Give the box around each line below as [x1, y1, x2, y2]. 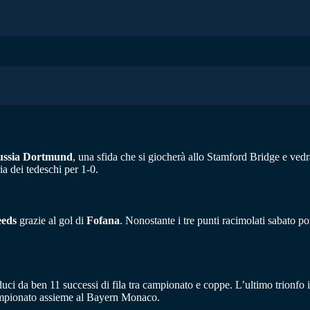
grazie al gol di [17, 215, 86, 227]
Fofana [86, 215, 120, 227]
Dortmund [23, 150, 73, 163]
